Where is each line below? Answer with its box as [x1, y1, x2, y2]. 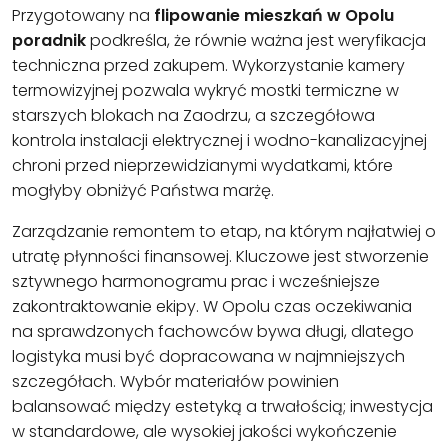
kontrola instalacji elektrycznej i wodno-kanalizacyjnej [12, 129, 427, 153]
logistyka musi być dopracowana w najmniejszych [12, 345, 405, 369]
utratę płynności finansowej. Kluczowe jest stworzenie [12, 245, 429, 269]
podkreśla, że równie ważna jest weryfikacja [86, 29, 426, 53]
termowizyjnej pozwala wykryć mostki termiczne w [12, 79, 399, 103]
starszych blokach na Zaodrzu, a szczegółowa [12, 104, 375, 128]
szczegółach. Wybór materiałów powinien [12, 370, 339, 394]
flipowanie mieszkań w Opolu [154, 4, 394, 28]
